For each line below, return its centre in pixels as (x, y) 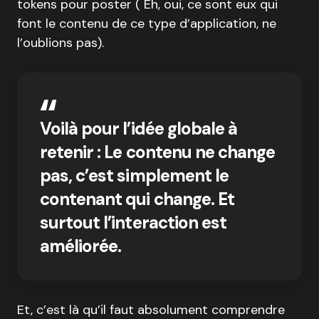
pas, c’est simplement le (134, 175)
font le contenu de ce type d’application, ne (147, 23)
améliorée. (81, 246)
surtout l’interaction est (133, 222)
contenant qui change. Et (137, 199)
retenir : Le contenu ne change (158, 152)
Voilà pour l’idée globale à (139, 128)
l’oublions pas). (61, 42)
